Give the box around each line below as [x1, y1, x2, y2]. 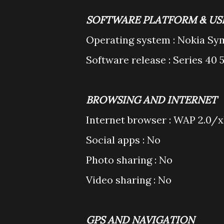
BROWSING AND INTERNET [86, 93, 217, 106]
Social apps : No [86, 133, 160, 146]
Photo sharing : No [86, 153, 172, 166]
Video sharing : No [86, 173, 171, 186]
